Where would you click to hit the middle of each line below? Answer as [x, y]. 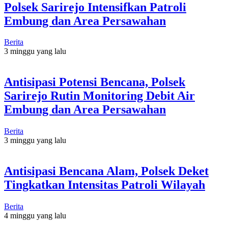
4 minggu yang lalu [35, 216]
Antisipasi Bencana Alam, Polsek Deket [106, 171]
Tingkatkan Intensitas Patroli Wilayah [105, 185]
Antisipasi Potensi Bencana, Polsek [95, 82]
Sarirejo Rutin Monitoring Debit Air [99, 96]
